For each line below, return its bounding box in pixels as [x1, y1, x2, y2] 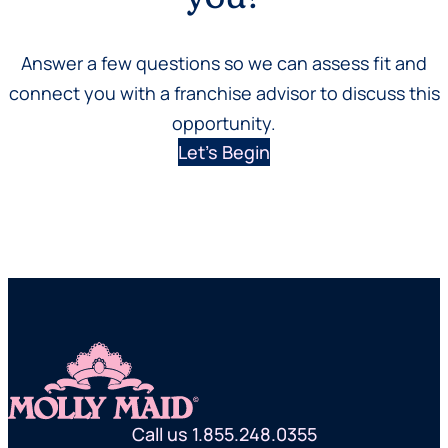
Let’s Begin [178, 139, 270, 164]
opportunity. [172, 110, 276, 135]
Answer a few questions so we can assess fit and [21, 50, 427, 75]
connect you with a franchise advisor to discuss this [8, 80, 440, 105]
